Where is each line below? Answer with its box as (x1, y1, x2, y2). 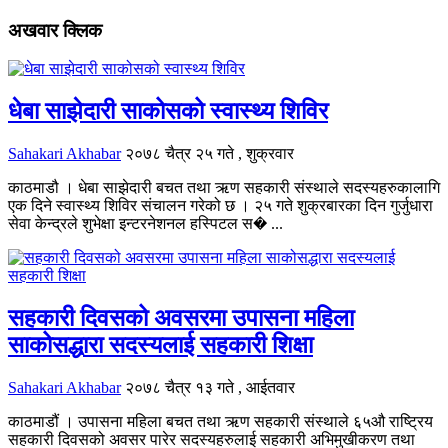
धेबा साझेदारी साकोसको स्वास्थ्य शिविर (8, 98, 328, 125)
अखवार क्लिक (8, 19, 102, 41)
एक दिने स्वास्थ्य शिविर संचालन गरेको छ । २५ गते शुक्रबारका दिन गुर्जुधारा (8, 197, 433, 215)
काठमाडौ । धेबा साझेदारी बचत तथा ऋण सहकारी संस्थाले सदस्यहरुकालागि (8, 179, 440, 197)
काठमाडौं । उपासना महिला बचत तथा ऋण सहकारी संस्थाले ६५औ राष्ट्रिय (8, 413, 433, 431)
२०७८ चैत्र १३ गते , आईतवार (125, 379, 295, 397)
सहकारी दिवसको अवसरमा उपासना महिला (8, 305, 354, 332)
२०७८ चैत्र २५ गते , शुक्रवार (125, 145, 294, 163)
